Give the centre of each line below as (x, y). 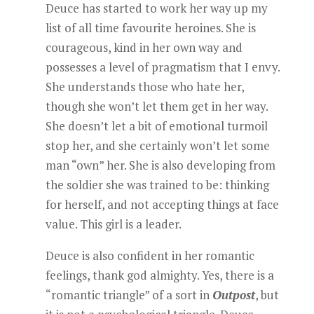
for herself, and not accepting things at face (162, 204)
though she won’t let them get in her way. (156, 106)
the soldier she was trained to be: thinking (157, 185)
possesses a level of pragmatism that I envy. (162, 67)
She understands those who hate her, (144, 87)
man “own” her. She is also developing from (160, 165)
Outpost (233, 295)
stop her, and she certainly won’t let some (157, 145)
